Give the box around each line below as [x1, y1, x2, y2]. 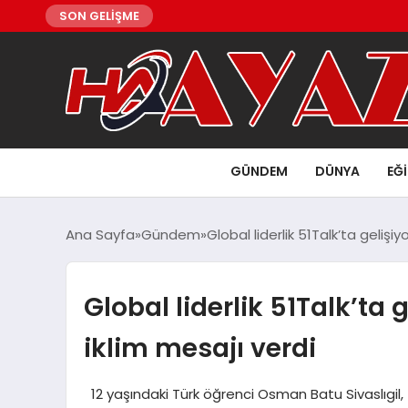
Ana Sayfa [66, 224, 135, 244]
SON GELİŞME [59, 7, 139, 25]
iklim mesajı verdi [83, 329, 316, 366]
